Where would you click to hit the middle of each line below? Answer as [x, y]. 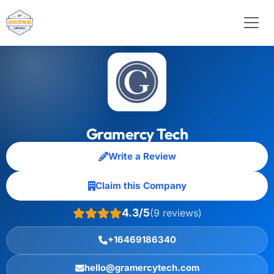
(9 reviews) [176, 213]
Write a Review [142, 156]
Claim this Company [141, 186]
